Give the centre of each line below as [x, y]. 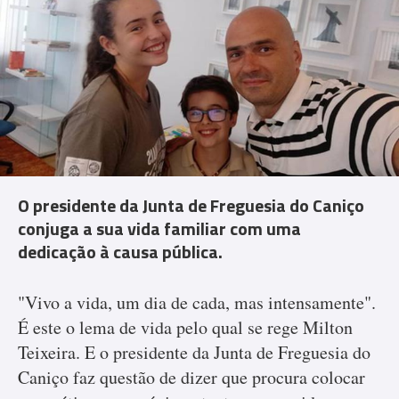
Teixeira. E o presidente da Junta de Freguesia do [194, 352]
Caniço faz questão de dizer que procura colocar [191, 377]
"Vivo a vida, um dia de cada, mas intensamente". [197, 302]
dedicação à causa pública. [120, 252]
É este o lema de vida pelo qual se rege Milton [185, 327]
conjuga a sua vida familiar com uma [159, 228]
